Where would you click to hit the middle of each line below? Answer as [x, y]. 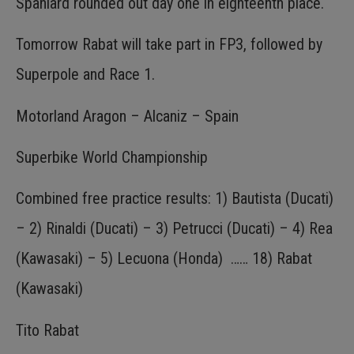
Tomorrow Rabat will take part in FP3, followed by [169, 45]
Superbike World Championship [112, 157]
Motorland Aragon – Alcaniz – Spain [127, 116]
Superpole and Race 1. [85, 75]
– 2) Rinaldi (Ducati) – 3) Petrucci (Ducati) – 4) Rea [174, 229]
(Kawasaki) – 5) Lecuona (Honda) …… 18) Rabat [164, 259]
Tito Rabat [47, 330]
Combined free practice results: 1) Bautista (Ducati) [175, 199]
